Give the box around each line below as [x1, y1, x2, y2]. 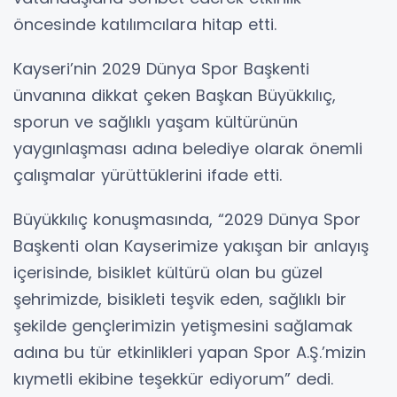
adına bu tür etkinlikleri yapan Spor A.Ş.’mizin [13, 341, 366, 364]
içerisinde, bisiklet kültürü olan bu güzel [13, 261, 323, 284]
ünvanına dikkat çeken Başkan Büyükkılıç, [13, 84, 336, 107]
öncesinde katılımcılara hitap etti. [13, 13, 276, 36]
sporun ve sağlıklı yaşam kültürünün [13, 111, 298, 134]
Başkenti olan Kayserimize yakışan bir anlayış [13, 235, 369, 258]
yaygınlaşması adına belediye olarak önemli [13, 137, 362, 160]
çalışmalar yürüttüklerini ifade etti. [13, 164, 282, 187]
